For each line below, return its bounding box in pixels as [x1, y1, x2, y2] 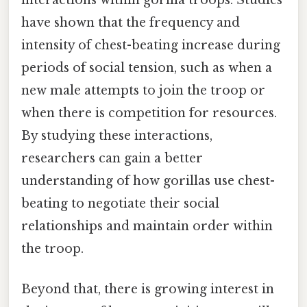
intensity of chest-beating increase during [21, 38, 280, 53]
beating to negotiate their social [21, 196, 219, 212]
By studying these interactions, [21, 128, 212, 144]
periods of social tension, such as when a [21, 60, 272, 76]
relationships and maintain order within [21, 219, 273, 234]
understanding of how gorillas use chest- [21, 173, 275, 189]
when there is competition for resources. [21, 106, 277, 121]
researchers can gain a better [21, 151, 203, 167]
